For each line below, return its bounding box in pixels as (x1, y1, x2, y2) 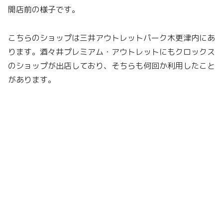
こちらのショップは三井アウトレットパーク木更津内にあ (8, 32, 215, 43)
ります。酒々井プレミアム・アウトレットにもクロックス (8, 46, 215, 57)
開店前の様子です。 (8, 4, 80, 15)
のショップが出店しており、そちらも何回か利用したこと (8, 60, 215, 71)
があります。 (8, 74, 56, 85)
